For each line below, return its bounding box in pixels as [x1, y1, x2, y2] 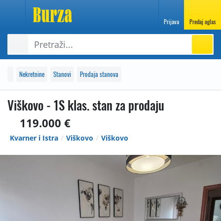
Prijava [164, 17, 179, 26]
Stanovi [53, 69, 71, 79]
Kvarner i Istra [10, 133, 58, 143]
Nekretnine [19, 69, 44, 79]
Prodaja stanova [80, 69, 118, 79]
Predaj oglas [189, 17, 216, 26]
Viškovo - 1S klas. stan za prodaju [7, 96, 164, 114]
